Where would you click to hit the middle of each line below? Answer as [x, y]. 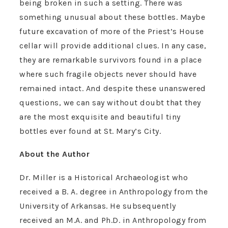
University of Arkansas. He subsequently [98, 206]
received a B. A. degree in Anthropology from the [113, 191]
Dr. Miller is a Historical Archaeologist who [104, 177]
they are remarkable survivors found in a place [110, 60]
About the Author [54, 154]
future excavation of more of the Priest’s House [112, 32]
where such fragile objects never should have [108, 74]
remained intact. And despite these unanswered [113, 89]
